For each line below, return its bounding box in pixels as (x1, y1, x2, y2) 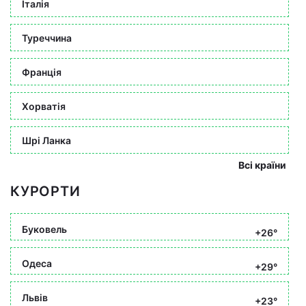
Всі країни (238, 159, 286, 171)
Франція (22, 66, 61, 78)
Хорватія (22, 100, 66, 112)
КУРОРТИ (10, 183, 81, 199)
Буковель (22, 223, 67, 235)
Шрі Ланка (22, 134, 71, 146)
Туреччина (22, 31, 72, 44)
